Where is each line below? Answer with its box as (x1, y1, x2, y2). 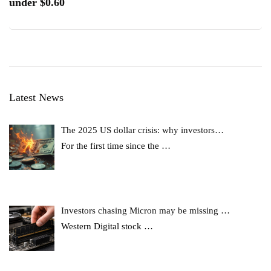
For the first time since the (61, 140, 162, 151)
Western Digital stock (61, 221, 145, 232)
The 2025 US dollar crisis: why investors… (61, 125, 224, 135)
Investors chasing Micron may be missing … (61, 206, 230, 216)
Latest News (9, 91, 64, 103)
